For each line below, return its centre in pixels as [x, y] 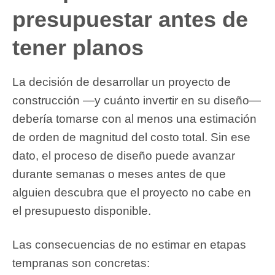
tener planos [78, 48]
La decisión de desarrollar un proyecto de [122, 82]
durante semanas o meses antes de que [119, 174]
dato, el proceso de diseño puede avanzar [124, 156]
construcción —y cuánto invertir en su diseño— [137, 100]
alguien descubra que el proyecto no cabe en [132, 192]
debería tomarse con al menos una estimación [134, 119]
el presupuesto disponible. [82, 211]
